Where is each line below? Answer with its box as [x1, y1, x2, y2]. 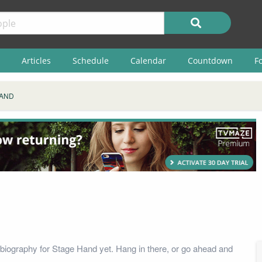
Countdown [187, 54, 233, 66]
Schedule [72, 54, 109, 66]
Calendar [130, 54, 166, 66]
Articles [21, 54, 51, 66]
